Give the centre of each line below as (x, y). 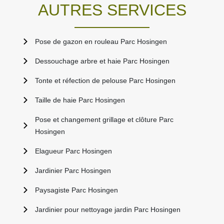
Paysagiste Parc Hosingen (76, 190)
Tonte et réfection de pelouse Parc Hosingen (105, 81)
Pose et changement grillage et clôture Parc (104, 120)
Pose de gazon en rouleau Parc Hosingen (101, 42)
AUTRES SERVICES (112, 10)
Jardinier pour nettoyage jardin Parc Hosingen (108, 210)
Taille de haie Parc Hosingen (80, 100)
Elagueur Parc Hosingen (73, 151)
